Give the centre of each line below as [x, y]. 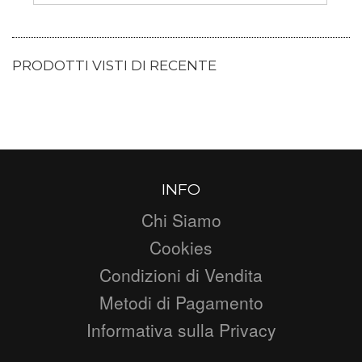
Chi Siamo [181, 219]
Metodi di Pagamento [181, 302]
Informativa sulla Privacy [181, 329]
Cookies [181, 247]
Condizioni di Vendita [181, 274]
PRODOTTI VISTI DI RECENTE [114, 65]
